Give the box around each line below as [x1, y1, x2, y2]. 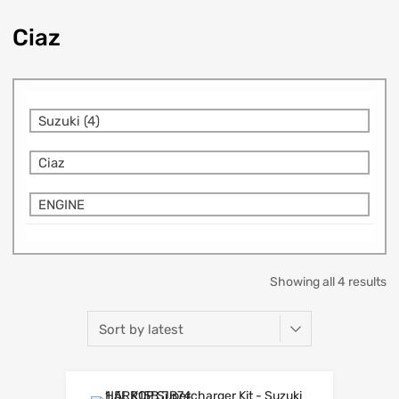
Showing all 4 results [270, 273, 387, 289]
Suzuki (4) [38, 112, 100, 129]
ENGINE [38, 196, 85, 213]
